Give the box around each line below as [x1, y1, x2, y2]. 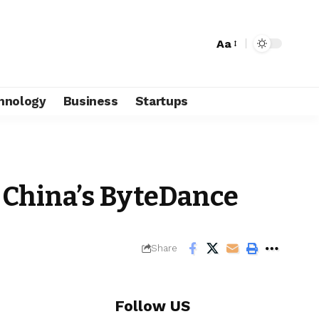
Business [63, 93, 118, 108]
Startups [135, 93, 189, 108]
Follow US [115, 296, 191, 315]
